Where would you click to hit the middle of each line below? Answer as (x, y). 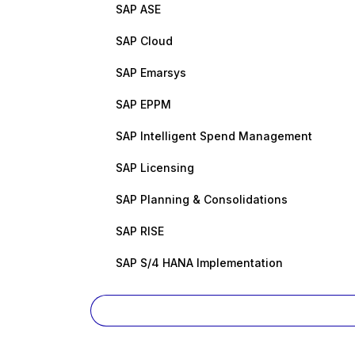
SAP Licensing (155, 168)
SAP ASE (138, 9)
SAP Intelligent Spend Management (214, 136)
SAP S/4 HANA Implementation (199, 263)
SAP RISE (140, 231)
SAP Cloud (144, 41)
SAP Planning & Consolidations (202, 199)
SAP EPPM (143, 104)
